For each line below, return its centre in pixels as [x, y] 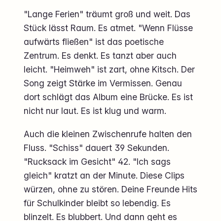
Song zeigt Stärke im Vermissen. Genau [103, 83]
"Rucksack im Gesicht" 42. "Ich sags [97, 162]
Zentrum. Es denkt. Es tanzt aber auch [100, 56]
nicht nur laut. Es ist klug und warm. [95, 111]
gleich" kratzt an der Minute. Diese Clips [104, 176]
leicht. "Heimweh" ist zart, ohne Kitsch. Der [109, 70]
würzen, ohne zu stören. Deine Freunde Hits [110, 189]
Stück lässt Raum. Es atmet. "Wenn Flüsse [108, 28]
